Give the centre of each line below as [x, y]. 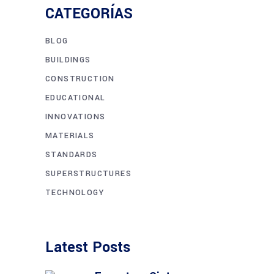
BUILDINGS [68, 60]
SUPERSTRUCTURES [88, 173]
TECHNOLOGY [75, 192]
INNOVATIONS [76, 117]
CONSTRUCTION [80, 79]
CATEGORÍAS [89, 13]
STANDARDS [72, 154]
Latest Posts [88, 247]
